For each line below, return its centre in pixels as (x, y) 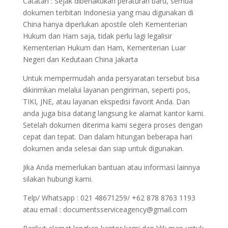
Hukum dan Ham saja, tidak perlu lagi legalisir (97, 36)
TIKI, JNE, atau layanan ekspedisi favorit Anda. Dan (106, 101)
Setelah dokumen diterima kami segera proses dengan (112, 125)
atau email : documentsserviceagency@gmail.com (105, 209)
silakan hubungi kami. (58, 179)
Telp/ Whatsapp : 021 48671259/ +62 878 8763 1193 (109, 197)
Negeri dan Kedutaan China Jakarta (80, 59)
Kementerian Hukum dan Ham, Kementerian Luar (104, 47)
